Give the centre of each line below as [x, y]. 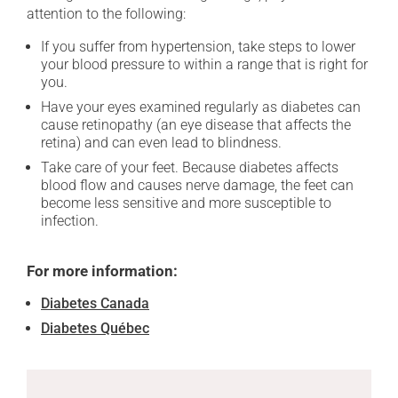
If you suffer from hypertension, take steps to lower [198, 47]
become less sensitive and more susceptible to [186, 203]
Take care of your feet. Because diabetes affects [190, 167]
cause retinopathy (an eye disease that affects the [196, 125]
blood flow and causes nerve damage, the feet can [197, 185]
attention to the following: [106, 14]
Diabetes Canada [95, 303]
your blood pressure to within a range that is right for [204, 64]
